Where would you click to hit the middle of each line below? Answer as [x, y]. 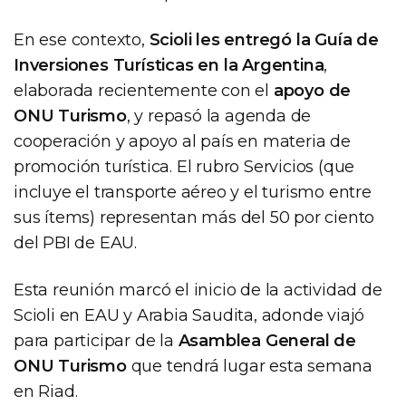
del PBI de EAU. [76, 242]
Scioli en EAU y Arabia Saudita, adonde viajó [189, 315]
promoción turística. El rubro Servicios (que [184, 166]
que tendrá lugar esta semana [250, 366]
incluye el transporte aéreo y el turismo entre [193, 192]
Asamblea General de [267, 340]
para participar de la [96, 340]
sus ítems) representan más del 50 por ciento [194, 217]
